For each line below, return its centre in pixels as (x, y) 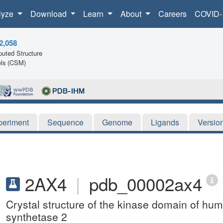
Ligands (165, 122)
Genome (117, 122)
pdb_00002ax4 (146, 183)
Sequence (65, 122)
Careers (172, 14)
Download (49, 14)
